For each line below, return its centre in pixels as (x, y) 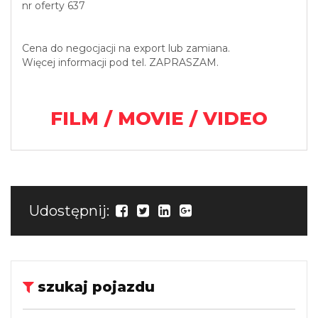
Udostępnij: (71, 210)
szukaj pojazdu (96, 286)
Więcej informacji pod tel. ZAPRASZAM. (120, 62)
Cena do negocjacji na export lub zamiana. (126, 48)
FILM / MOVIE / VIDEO (159, 118)
